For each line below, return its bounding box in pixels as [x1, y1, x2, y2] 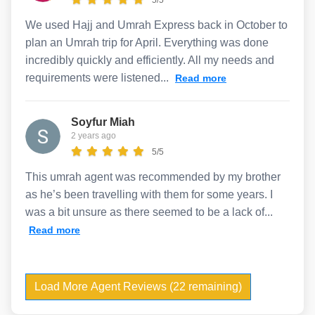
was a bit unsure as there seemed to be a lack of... [25, 205, 273, 218]
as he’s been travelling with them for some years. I [25, 188, 273, 200]
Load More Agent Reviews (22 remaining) [34, 280, 242, 292]
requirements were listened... [25, 71, 172, 84]
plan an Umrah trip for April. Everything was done [25, 36, 269, 49]
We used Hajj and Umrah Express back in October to [25, 18, 288, 31]
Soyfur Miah [71, 115, 135, 128]
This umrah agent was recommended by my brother [25, 170, 281, 183]
